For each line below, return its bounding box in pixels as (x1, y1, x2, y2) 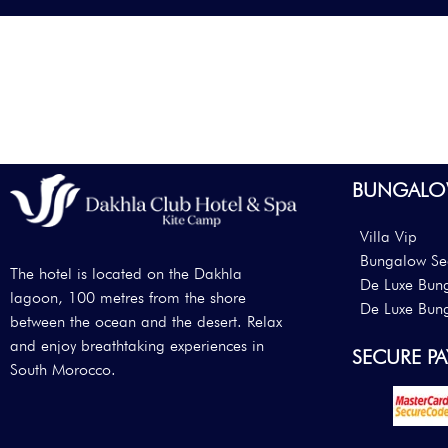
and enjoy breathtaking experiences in (10, 336, 264, 356)
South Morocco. (10, 360, 116, 380)
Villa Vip (360, 226, 417, 246)
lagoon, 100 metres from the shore (10, 288, 246, 308)
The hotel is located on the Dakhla (10, 264, 242, 284)
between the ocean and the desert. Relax (10, 312, 282, 332)
